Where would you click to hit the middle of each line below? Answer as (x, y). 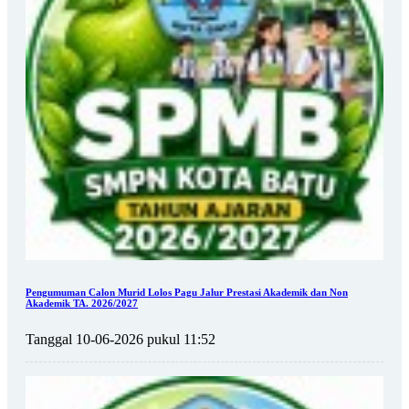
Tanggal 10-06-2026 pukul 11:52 (121, 339)
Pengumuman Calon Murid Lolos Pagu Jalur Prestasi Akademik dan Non (187, 292)
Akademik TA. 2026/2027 (82, 303)
